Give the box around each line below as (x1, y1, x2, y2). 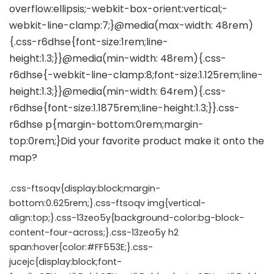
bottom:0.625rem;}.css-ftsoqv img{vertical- (9, 197, 206, 209)
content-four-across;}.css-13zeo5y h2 (9, 226, 179, 239)
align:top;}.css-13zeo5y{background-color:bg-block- (9, 212, 244, 224)
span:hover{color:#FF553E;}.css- (9, 241, 153, 253)
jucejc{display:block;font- (9, 256, 122, 268)
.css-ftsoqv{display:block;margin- (9, 182, 160, 194)
